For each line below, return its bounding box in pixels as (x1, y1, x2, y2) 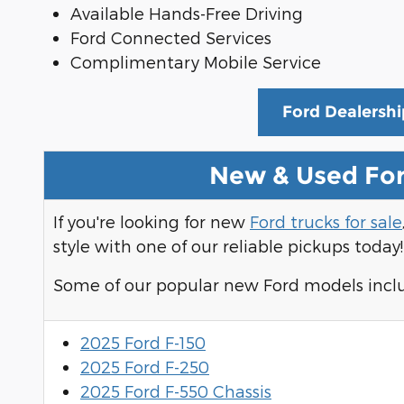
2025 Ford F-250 (80, 356, 209, 376)
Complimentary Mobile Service (70, 51, 321, 71)
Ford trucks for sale (250, 211, 402, 231)
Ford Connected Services (70, 27, 271, 47)
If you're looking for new (53, 211, 250, 231)
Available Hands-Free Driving (70, 3, 303, 23)
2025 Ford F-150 (80, 332, 206, 352)
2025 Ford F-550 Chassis (80, 381, 271, 400)
